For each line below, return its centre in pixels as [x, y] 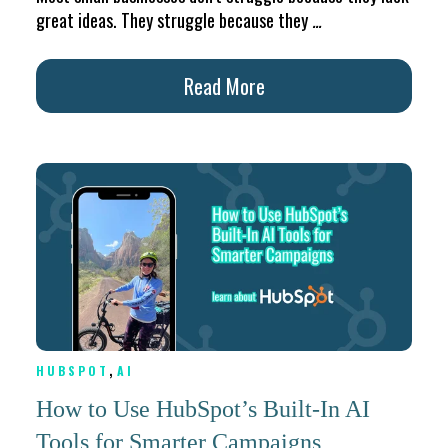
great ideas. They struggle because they [174, 20]
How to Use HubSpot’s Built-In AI [203, 409]
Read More [224, 85]
